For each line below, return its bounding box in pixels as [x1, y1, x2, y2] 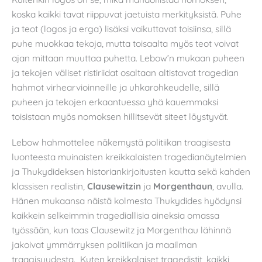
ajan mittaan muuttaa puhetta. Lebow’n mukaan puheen [12, 51, 244, 64]
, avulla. [212, 180, 243, 192]
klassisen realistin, [12, 180, 87, 192]
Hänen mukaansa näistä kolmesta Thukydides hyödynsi [12, 194, 242, 206]
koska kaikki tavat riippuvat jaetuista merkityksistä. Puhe [12, 8, 242, 20]
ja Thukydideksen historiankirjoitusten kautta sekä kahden [12, 165, 250, 177]
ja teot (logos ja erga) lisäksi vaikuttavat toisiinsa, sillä [12, 22, 231, 35]
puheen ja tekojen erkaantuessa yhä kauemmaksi [12, 95, 218, 108]
